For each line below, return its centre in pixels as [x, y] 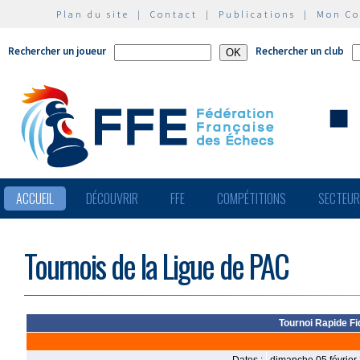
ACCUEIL [35, 198]
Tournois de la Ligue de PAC [156, 266]
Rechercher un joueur [57, 51]
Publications [257, 14]
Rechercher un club [300, 51]
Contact [174, 14]
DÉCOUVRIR [112, 198]
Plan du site [93, 14]
